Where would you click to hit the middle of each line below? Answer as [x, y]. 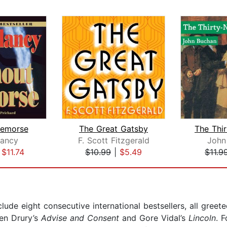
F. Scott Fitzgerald [113, 141]
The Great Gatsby [113, 129]
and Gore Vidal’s [154, 218]
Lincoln [202, 218]
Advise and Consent [80, 218]
